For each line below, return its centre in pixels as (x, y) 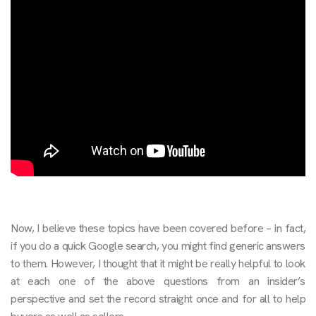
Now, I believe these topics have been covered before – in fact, (158, 228)
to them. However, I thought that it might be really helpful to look (158, 263)
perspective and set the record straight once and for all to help (158, 298)
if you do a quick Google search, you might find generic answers (158, 245)
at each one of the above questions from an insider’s (158, 281)
